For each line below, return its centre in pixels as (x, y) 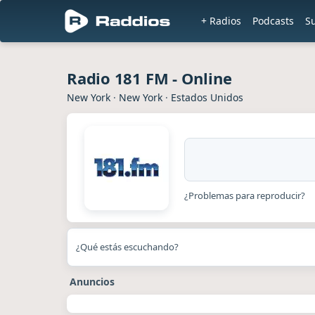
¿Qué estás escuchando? (127, 247)
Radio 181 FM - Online (149, 78)
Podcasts (273, 21)
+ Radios (221, 21)
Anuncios (92, 282)
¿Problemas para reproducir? (245, 195)
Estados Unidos (207, 97)
